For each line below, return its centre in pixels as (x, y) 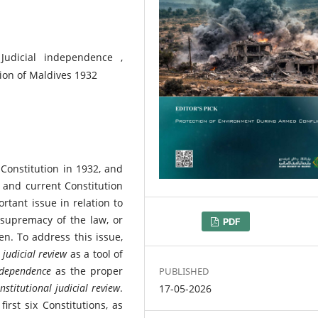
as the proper (89, 270)
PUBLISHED (184, 271)
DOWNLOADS (202, 221)
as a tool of (96, 253)
